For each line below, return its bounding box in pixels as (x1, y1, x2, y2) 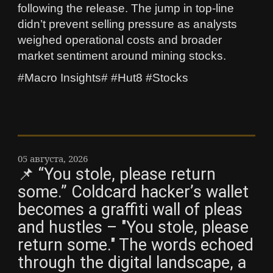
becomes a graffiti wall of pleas (18, 199, 243, 219)
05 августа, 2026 (18, 152, 88, 165)
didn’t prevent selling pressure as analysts (18, 17, 237, 30)
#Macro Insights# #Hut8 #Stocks (18, 71, 188, 84)
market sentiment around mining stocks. (18, 49, 226, 62)
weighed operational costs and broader (18, 33, 222, 46)
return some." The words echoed (18, 235, 253, 255)
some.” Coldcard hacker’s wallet (18, 182, 249, 202)
